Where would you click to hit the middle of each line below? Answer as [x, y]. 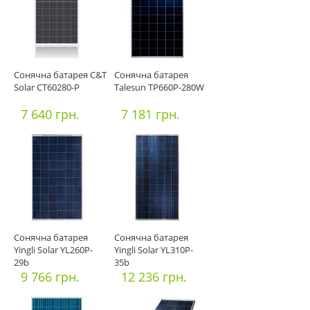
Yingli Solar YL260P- [53, 250]
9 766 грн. [50, 277]
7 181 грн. [151, 115]
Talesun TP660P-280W [159, 88]
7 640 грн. [50, 115]
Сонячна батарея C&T [60, 75]
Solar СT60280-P [47, 88]
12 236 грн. [154, 277]
